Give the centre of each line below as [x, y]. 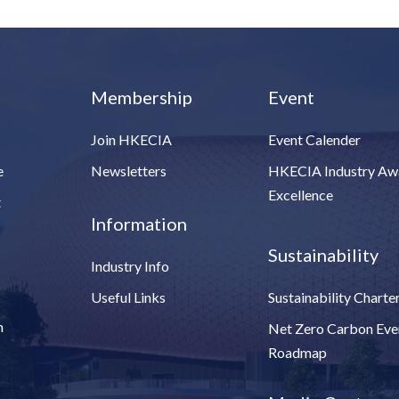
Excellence [301, 195]
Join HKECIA [132, 140]
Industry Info [130, 266]
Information [139, 224]
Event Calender [315, 140]
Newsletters [129, 171]
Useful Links [129, 297]
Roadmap [298, 353]
